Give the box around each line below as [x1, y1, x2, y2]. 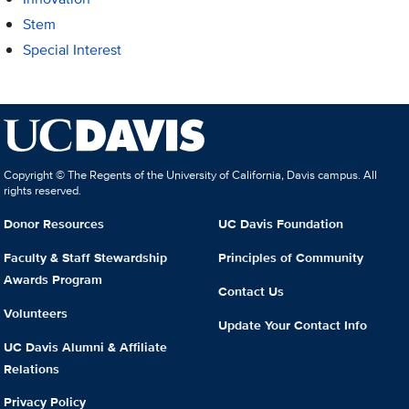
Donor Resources [4, 215, 105, 234]
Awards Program [4, 269, 103, 288]
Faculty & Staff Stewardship [4, 247, 168, 267]
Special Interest [22, 39, 121, 61]
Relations [4, 359, 60, 378]
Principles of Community [218, 247, 363, 267]
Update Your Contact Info [218, 315, 367, 334]
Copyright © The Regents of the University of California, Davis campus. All [4, 166, 378, 184]
